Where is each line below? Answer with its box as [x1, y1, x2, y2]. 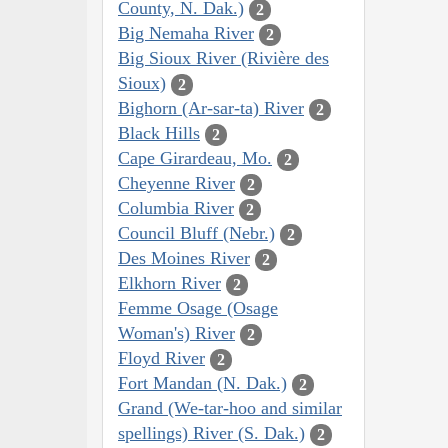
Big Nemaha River [118, 23, 254, 44]
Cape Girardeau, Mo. [118, 148, 272, 169]
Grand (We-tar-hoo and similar [118, 398, 342, 419]
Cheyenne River [118, 173, 235, 194]
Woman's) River [118, 323, 235, 344]
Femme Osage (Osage [118, 298, 278, 319]
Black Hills [118, 123, 200, 144]
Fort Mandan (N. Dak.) [118, 373, 287, 394]
